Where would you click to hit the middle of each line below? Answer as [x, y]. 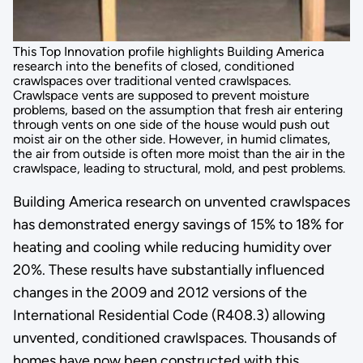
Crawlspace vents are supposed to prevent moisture [161, 95]
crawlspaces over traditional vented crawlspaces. [152, 80]
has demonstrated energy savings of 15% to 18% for [178, 224]
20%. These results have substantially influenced [169, 269]
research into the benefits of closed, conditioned [153, 66]
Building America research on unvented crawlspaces [181, 201]
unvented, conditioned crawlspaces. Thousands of [175, 337]
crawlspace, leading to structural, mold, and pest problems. [179, 168]
